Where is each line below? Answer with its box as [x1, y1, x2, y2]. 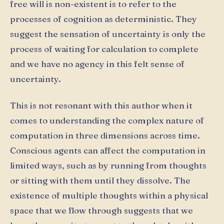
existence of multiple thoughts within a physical [10, 190, 208, 201]
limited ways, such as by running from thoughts [10, 160, 206, 171]
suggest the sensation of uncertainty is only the [10, 28, 205, 39]
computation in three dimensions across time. [10, 130, 200, 141]
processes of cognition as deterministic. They [10, 13, 197, 24]
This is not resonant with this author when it [10, 100, 192, 111]
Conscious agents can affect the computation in [10, 145, 205, 156]
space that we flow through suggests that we [10, 205, 193, 216]
